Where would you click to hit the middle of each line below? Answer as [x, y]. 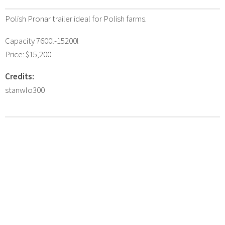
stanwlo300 [25, 90]
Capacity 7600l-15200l [42, 40]
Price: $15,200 [28, 54]
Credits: [20, 76]
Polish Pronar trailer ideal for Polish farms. [76, 18]
